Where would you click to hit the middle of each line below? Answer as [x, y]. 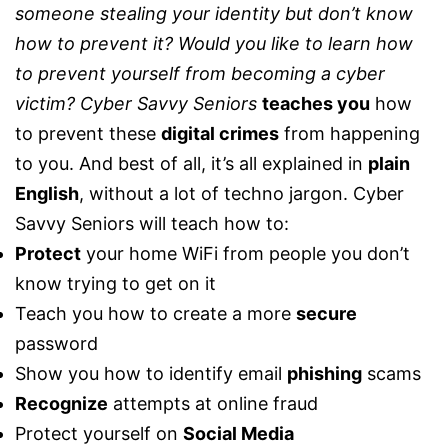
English [47, 193]
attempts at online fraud [213, 403]
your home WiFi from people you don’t [245, 253]
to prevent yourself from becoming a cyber [200, 73]
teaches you [316, 103]
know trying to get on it [115, 283]
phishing [324, 373]
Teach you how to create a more [155, 313]
